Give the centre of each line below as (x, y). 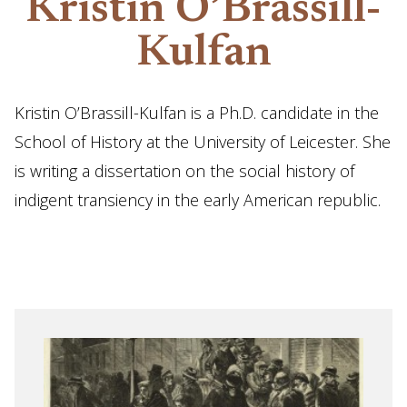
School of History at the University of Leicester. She (203, 142)
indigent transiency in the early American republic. (198, 200)
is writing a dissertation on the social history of (184, 171)
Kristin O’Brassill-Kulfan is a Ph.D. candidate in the (197, 113)
